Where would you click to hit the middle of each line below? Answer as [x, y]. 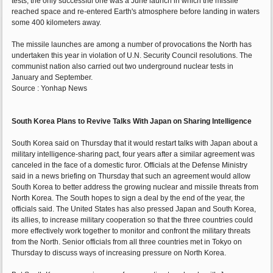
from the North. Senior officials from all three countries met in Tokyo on [127, 242]
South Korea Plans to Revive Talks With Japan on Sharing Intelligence [132, 122]
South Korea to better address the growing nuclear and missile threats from [135, 187]
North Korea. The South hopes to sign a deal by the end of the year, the [129, 198]
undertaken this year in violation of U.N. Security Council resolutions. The [132, 56]
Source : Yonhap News [50, 89]
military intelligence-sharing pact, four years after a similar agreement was [133, 154]
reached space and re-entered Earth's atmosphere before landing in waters [136, 12]
